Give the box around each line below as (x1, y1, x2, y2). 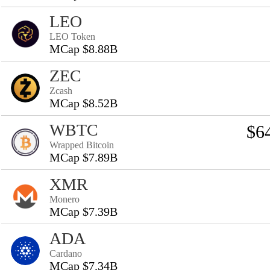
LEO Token (49, 31, 95, 42)
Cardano (49, 248, 82, 259)
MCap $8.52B (49, 96, 118, 110)
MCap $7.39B (49, 205, 118, 218)
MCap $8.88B (49, 42, 118, 55)
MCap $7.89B (49, 151, 118, 164)
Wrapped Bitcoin (49, 140, 114, 150)
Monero (49, 194, 80, 204)
